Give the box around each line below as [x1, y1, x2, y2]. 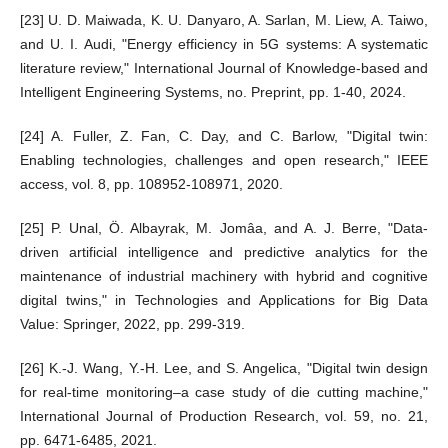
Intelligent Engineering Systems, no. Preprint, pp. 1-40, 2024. [19, 83, 406, 100]
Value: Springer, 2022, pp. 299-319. [19, 315, 245, 332]
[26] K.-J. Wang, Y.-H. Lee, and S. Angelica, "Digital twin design [19, 359, 429, 376]
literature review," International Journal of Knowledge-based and [19, 59, 429, 76]
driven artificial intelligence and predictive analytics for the [19, 243, 429, 260]
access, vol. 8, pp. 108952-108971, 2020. [19, 175, 283, 192]
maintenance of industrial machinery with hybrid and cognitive [19, 267, 429, 284]
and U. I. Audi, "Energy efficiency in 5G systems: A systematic [19, 35, 429, 52]
